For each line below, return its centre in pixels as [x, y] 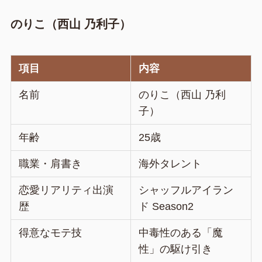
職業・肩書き [51, 164]
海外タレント [170, 164]
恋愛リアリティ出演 [66, 190]
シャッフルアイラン [186, 190]
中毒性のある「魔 [181, 233]
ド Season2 [166, 207]
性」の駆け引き [176, 249]
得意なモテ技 [51, 233]
